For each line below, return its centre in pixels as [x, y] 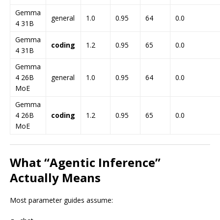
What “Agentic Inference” [85, 162]
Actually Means [55, 178]
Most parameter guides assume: [61, 200]
